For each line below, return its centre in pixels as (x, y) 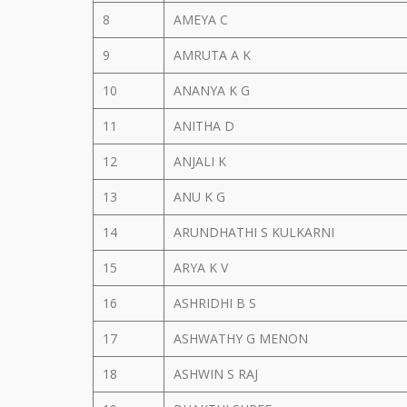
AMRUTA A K (214, 55)
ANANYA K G (213, 90)
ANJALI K (202, 161)
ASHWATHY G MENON (243, 338)
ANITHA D (206, 126)
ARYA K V (203, 268)
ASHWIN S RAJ (218, 374)
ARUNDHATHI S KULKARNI (256, 232)
